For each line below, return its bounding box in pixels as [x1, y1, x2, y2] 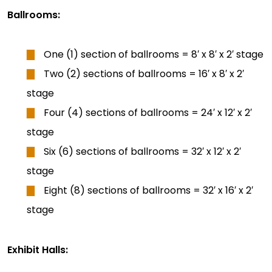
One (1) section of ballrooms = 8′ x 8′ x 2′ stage [44, 47, 263, 62]
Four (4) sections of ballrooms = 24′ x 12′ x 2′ [44, 106, 252, 120]
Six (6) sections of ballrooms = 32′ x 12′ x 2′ [44, 144, 241, 159]
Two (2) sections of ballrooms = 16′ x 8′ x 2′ [44, 67, 244, 81]
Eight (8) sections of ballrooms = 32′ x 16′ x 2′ [44, 183, 253, 198]
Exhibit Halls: [7, 243, 68, 257]
